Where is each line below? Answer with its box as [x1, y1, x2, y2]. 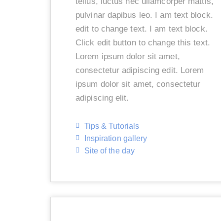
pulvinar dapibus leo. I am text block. [75, 10, 213, 20]
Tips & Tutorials [84, 121, 140, 130]
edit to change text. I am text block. [75, 24, 208, 34]
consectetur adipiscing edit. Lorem [75, 65, 204, 75]
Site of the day [84, 146, 135, 155]
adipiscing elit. [75, 93, 132, 103]
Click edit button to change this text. [75, 37, 210, 47]
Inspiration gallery [84, 134, 147, 143]
